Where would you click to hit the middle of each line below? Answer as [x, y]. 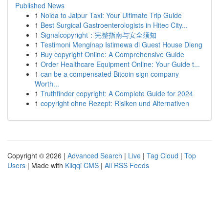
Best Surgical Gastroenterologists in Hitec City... [114, 25]
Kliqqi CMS [82, 165]
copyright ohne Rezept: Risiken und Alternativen [115, 103]
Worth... [47, 84]
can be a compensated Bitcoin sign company [110, 74]
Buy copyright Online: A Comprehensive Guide [112, 54]
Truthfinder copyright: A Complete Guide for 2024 [117, 93]
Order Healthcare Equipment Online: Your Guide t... [120, 64]
